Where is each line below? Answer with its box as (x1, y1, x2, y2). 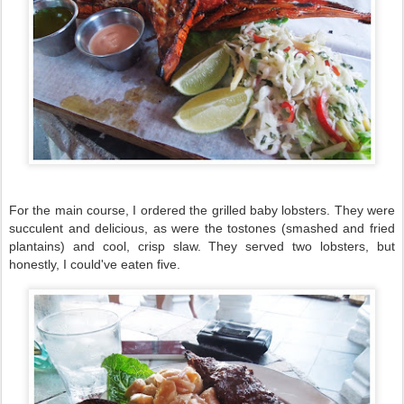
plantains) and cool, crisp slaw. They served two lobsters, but (9, 238, 395, 253)
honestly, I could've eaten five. (9, 256, 180, 271)
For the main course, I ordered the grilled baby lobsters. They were (9, 202, 395, 217)
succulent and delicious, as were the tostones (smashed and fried (9, 220, 395, 235)
